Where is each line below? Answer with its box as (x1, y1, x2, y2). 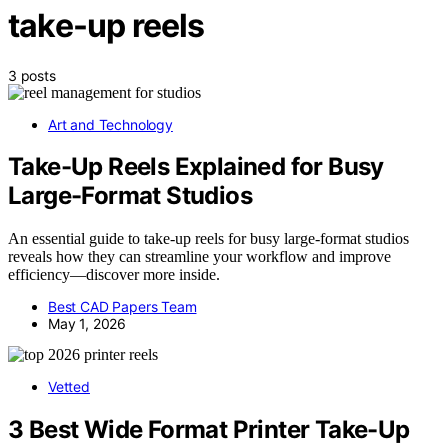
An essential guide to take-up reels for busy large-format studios (8, 230, 409, 248)
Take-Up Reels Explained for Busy (8, 152, 384, 182)
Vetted (48, 378, 90, 396)
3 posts (8, 66, 56, 84)
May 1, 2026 (48, 315, 127, 333)
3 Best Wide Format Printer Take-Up (8, 415, 410, 445)
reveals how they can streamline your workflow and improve (8, 248, 391, 266)
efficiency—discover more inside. (8, 266, 220, 284)
